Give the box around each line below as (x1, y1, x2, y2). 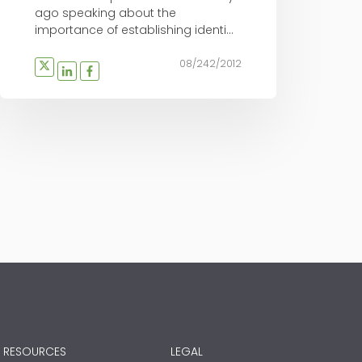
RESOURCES (2, 343, 66, 360)
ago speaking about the (34, 5, 176, 22)
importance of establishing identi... (34, 22, 234, 39)
